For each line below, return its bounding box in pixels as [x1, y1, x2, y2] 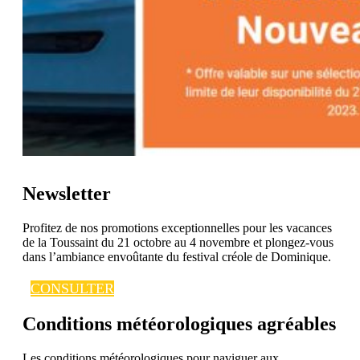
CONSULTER [31, 280, 114, 297]
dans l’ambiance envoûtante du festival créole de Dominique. [22, 250, 331, 264]
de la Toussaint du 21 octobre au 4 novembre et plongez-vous [22, 235, 333, 250]
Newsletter [22, 183, 111, 205]
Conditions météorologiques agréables [22, 313, 336, 335]
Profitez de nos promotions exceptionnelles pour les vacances [22, 221, 332, 235]
